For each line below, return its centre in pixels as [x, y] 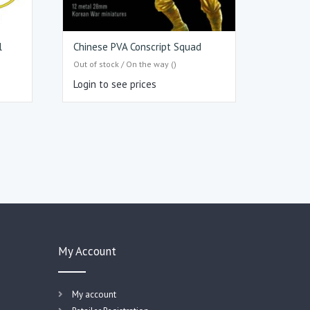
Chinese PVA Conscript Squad [138, 47]
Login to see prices [115, 84]
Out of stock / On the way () [125, 64]
